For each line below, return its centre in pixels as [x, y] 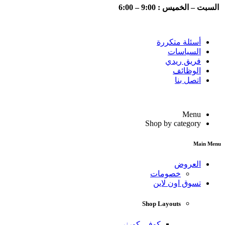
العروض [188, 164]
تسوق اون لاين [177, 183]
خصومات [165, 174]
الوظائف [187, 71]
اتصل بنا [188, 80]
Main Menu [207, 144]
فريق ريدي [183, 61]
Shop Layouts [161, 204]
